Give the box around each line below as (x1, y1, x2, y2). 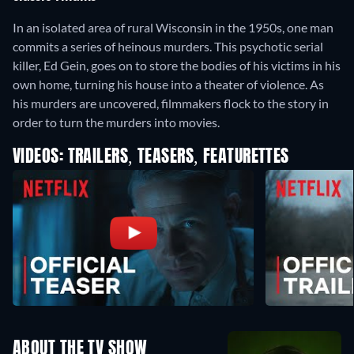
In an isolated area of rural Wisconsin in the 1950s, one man (13, 20, 333, 36)
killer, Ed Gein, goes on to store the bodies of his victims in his (13, 58, 341, 73)
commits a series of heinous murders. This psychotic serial (13, 39, 323, 55)
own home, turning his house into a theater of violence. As (13, 77, 324, 92)
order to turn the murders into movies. (13, 115, 220, 130)
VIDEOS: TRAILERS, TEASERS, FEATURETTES (13, 149, 289, 167)
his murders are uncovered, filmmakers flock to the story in (13, 96, 329, 111)
